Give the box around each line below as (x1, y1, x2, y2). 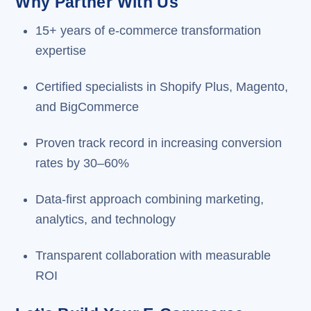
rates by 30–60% (35, 155, 129, 170)
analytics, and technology (35, 212, 176, 226)
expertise (35, 44, 86, 58)
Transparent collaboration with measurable (35, 248, 271, 262)
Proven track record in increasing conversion (35, 135, 282, 150)
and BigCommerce (35, 99, 139, 114)
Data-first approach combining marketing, (35, 192, 264, 206)
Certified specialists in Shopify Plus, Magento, (35, 79, 288, 94)
